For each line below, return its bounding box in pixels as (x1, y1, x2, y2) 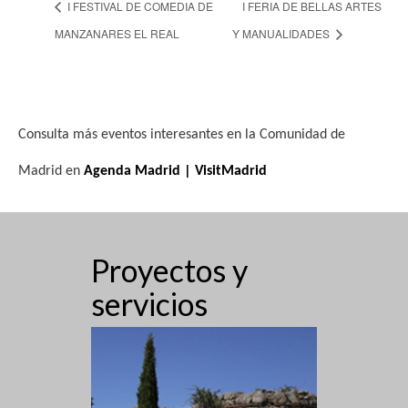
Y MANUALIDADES (232, 25, 333, 42)
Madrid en (18, 164, 84, 179)
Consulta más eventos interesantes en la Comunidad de (18, 127, 345, 143)
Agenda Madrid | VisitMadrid (84, 164, 267, 179)
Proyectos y (91, 251, 248, 290)
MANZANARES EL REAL (55, 25, 179, 42)
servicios (91, 285, 208, 323)
